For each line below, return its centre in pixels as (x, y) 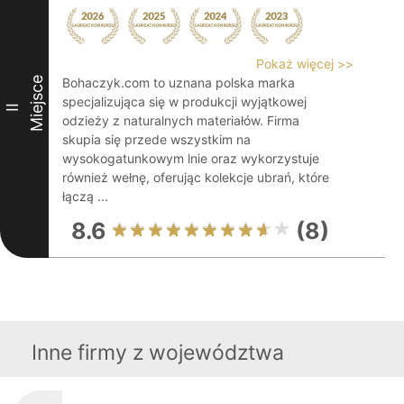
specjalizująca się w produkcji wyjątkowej (184, 101)
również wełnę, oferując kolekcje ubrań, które (196, 177)
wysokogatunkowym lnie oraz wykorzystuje (191, 158)
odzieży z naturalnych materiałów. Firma (181, 120)
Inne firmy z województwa (158, 353)
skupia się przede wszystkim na (156, 139)
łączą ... (85, 196)
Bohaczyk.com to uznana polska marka (179, 83)
